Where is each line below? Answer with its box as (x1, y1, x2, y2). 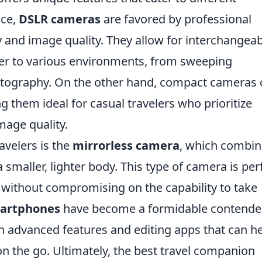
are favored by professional (101, 11, 251, 27)
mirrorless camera (73, 137, 180, 153)
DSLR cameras (19, 11, 101, 27)
